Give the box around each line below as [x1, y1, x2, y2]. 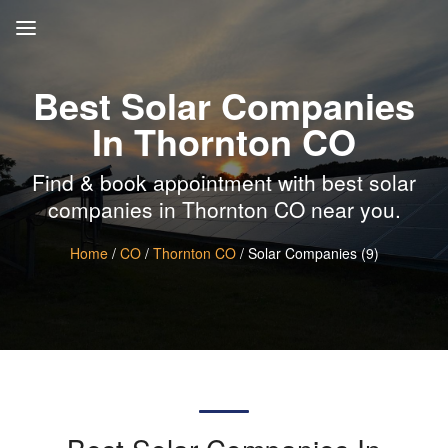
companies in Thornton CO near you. [47, 193, 401, 224]
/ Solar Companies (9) [235, 242, 379, 263]
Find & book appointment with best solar [32, 166, 416, 197]
